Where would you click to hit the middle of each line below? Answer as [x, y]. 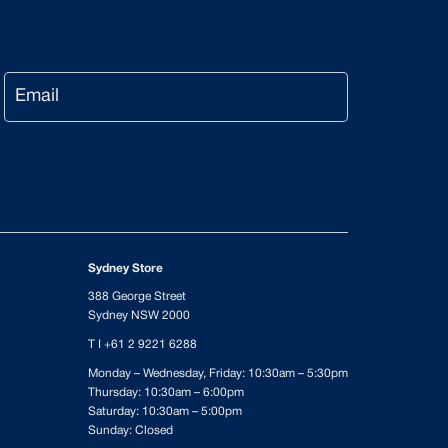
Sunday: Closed [130, 430]
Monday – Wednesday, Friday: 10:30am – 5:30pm [218, 373]
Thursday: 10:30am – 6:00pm [166, 392]
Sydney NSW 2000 [139, 315]
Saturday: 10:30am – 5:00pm [165, 411]
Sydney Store [125, 268]
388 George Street [137, 296]
